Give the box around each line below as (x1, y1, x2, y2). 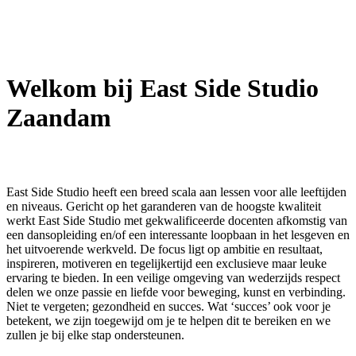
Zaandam (6, 103, 111, 133)
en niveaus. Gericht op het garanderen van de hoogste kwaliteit (6, 199, 321, 214)
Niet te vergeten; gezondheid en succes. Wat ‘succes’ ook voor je (6, 300, 331, 314)
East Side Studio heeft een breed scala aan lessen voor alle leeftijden (6, 185, 346, 199)
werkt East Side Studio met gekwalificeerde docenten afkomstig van (6, 214, 347, 228)
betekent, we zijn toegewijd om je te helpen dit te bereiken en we (6, 314, 331, 328)
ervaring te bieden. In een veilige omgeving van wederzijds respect (6, 271, 340, 285)
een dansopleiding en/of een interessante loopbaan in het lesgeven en (6, 228, 350, 242)
